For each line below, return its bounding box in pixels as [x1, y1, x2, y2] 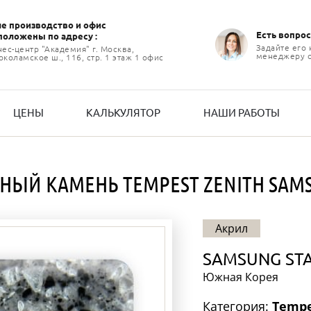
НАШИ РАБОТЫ [203, 107, 280, 119]
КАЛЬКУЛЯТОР [86, 107, 161, 119]
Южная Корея [202, 269, 278, 285]
